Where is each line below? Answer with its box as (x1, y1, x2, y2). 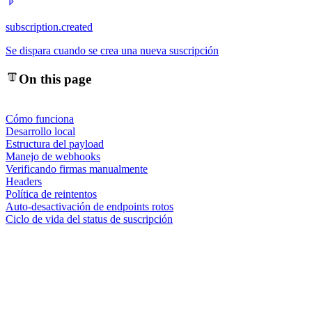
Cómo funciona (6, 112, 74, 125)
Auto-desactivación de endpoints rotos (6, 200, 173, 212)
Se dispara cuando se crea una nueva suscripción (6, 45, 219, 57)
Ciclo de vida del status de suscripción (6, 212, 173, 225)
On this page (18, 71, 91, 86)
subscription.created (6, 21, 93, 33)
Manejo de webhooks (6, 150, 100, 162)
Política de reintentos (6, 187, 97, 200)
